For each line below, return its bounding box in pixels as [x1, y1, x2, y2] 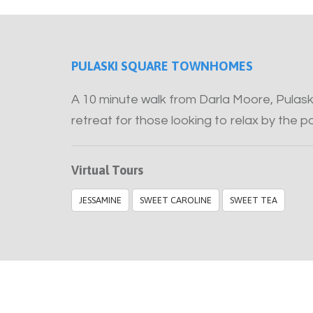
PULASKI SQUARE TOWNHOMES [71, 59, 253, 73]
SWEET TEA [230, 195, 277, 205]
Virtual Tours [71, 163, 143, 177]
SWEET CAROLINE [140, 195, 212, 205]
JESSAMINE [79, 195, 122, 205]
